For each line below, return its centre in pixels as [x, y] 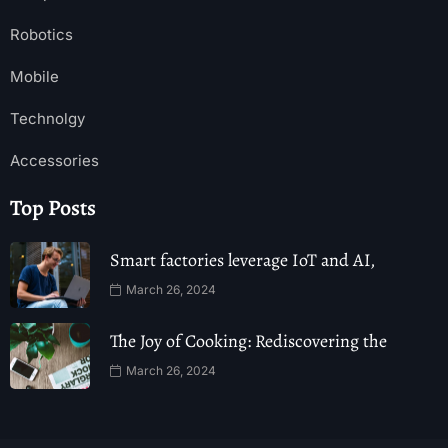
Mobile [34, 77]
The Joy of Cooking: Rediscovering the [248, 340]
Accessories [54, 161]
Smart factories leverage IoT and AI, [242, 259]
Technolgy [47, 119]
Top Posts [53, 208]
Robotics [41, 35]
